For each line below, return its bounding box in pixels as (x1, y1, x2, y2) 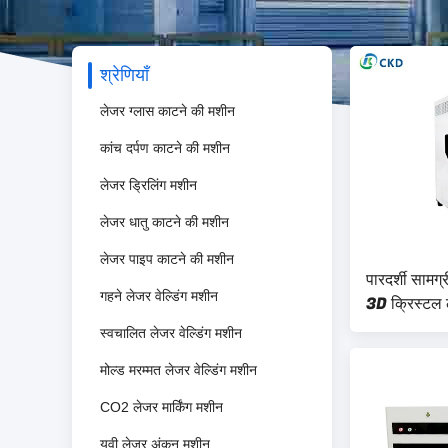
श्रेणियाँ (100, 62, 149, 89)
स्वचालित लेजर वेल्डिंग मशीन (100, 325, 242, 341)
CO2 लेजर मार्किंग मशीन (100, 399, 223, 415)
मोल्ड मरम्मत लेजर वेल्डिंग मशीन (100, 362, 257, 378)
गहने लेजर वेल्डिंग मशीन (100, 288, 218, 304)
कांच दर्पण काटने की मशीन (100, 140, 230, 156)
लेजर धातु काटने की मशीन (100, 214, 229, 230)
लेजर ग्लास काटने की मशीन (100, 103, 235, 119)
